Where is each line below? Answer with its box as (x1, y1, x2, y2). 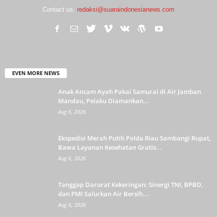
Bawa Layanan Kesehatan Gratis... (58, 143, 162, 152)
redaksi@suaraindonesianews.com (77, 6, 174, 14)
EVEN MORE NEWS (12, 69, 60, 77)
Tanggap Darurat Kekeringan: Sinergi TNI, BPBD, (58, 180, 203, 189)
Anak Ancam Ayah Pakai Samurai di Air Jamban (58, 87, 201, 96)
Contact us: (43, 6, 77, 14)
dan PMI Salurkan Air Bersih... (58, 189, 149, 199)
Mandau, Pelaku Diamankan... (58, 96, 149, 106)
